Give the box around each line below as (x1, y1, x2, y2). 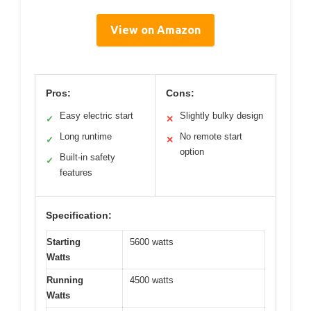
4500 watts (130, 275, 174, 286)
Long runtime (60, 131, 112, 142)
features (60, 167, 92, 178)
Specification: (46, 210, 112, 221)
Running (47, 275, 83, 286)
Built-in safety (60, 152, 115, 163)
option (180, 146, 204, 158)
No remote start (180, 131, 242, 142)
